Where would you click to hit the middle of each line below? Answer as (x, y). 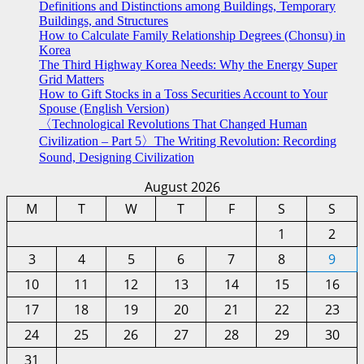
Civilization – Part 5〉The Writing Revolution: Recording (188, 141)
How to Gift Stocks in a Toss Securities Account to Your (183, 94)
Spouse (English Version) (104, 109)
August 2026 (182, 187)
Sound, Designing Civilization (117, 158)
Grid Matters (71, 80)
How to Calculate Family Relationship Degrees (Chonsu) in (192, 36)
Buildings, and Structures (104, 21)
